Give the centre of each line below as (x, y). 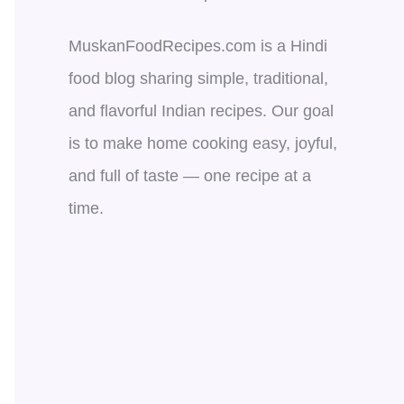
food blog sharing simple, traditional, (198, 78)
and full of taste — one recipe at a (190, 175)
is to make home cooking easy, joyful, (203, 143)
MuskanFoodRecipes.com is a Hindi (198, 46)
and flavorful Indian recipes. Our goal (201, 110)
